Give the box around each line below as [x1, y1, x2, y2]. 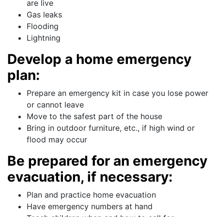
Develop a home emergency [7, 51, 191, 68]
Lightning [27, 33, 61, 43]
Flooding [27, 21, 59, 31]
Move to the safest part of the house [27, 111, 162, 122]
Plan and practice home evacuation [27, 190, 156, 200]
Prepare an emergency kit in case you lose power [27, 88, 208, 98]
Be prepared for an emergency [7, 153, 207, 170]
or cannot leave [27, 100, 84, 110]
